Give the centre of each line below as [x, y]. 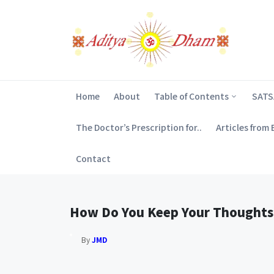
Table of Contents [191, 96]
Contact [93, 159]
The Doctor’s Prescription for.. [139, 128]
